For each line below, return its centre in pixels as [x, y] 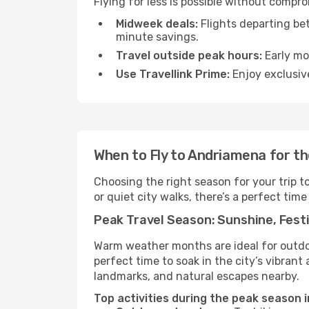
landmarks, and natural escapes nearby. [197, 276]
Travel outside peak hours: [189, 56]
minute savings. [157, 37]
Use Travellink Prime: [173, 74]
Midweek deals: [157, 24]
